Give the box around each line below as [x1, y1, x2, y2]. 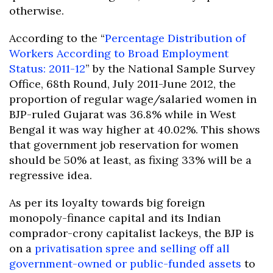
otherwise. [9, 4, 64, 18]
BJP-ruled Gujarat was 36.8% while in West [9, 107, 236, 122]
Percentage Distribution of [105, 31, 246, 46]
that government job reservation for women [9, 138, 238, 152]
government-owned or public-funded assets [9, 257, 241, 271]
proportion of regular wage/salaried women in [9, 92, 257, 107]
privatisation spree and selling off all [35, 241, 230, 256]
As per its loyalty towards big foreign [9, 196, 205, 210]
